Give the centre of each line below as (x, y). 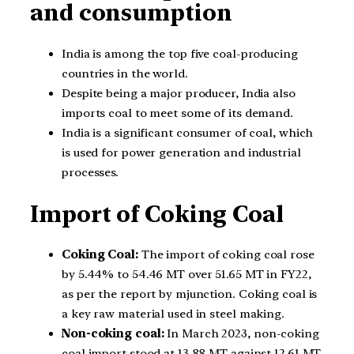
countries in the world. (125, 73)
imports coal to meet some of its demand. (177, 113)
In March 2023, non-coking (241, 334)
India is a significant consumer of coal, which (188, 133)
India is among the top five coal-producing (180, 54)
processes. (90, 172)
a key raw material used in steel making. (173, 314)
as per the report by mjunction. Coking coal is (190, 294)
